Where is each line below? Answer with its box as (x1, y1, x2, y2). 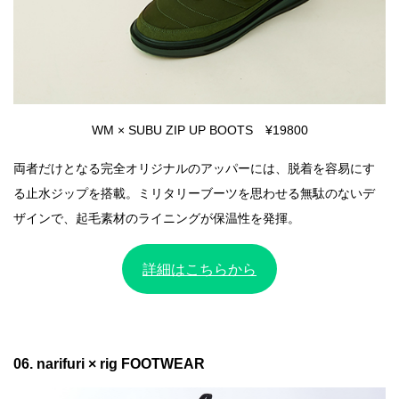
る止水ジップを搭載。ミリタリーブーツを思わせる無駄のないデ (13, 186, 375, 200)
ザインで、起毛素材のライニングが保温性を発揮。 (13, 211, 300, 225)
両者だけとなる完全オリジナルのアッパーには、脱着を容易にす (13, 161, 375, 175)
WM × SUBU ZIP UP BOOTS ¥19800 (91, 123, 308, 137)
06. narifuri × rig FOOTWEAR (13, 356, 205, 371)
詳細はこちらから (142, 261, 256, 277)
